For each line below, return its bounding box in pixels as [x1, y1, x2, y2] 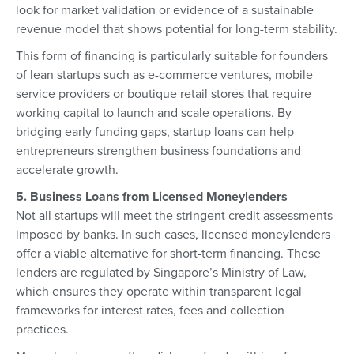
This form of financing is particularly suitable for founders [16, 47, 328, 64]
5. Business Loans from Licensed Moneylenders [16, 188, 288, 205]
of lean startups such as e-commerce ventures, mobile [16, 66, 313, 83]
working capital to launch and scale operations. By [16, 104, 292, 121]
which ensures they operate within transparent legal [16, 283, 302, 299]
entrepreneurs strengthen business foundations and [16, 142, 301, 159]
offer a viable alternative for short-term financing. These [16, 245, 321, 262]
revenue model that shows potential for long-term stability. [16, 21, 337, 37]
